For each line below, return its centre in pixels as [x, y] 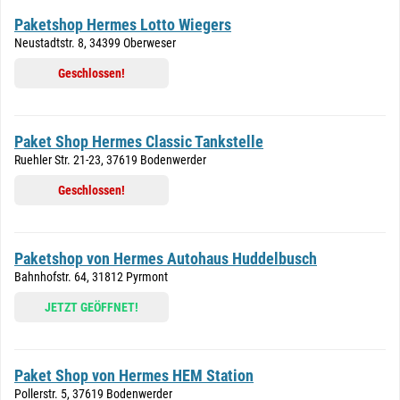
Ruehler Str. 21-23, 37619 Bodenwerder [110, 160]
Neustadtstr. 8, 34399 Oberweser [95, 43]
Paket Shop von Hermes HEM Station [134, 375]
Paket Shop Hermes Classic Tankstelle [139, 142]
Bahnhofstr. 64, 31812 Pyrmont [91, 277]
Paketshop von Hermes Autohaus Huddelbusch [166, 258]
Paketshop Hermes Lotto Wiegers [123, 25]
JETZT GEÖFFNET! [92, 307]
